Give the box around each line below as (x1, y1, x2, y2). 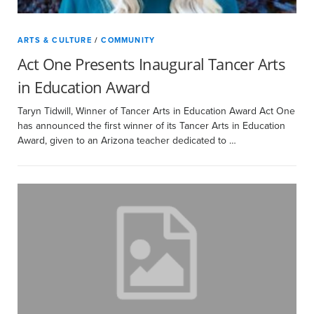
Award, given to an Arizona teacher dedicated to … (18, 133, 236, 148)
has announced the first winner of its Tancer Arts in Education (18, 118, 285, 133)
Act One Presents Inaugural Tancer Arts (18, 53, 286, 74)
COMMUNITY (101, 34, 156, 46)
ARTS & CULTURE (18, 34, 92, 46)
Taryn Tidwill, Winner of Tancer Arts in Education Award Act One (18, 104, 295, 118)
